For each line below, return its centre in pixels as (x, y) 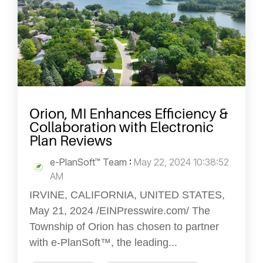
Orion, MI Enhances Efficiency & (129, 113)
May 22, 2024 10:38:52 (181, 162)
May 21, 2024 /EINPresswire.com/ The (120, 210)
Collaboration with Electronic (122, 127)
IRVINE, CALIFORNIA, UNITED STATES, (127, 195)
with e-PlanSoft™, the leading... (103, 242)
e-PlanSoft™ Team (88, 162)
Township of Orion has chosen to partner (124, 226)
